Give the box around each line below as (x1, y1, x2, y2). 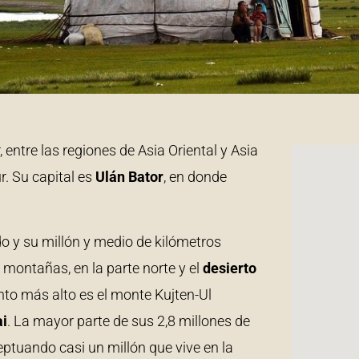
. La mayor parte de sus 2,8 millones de (7, 312, 250, 329)
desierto (203, 259, 256, 276)
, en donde (163, 168, 227, 186)
